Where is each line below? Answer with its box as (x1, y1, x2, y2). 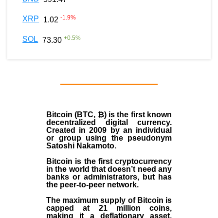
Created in (46, 126, 90, 134)
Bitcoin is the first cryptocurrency (46, 157, 172, 165)
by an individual (110, 126, 172, 134)
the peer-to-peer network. (46, 180, 143, 189)
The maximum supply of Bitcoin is (46, 196, 172, 204)
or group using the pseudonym (46, 133, 172, 142)
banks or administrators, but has (46, 172, 172, 181)
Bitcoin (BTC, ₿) (46, 110, 109, 119)
